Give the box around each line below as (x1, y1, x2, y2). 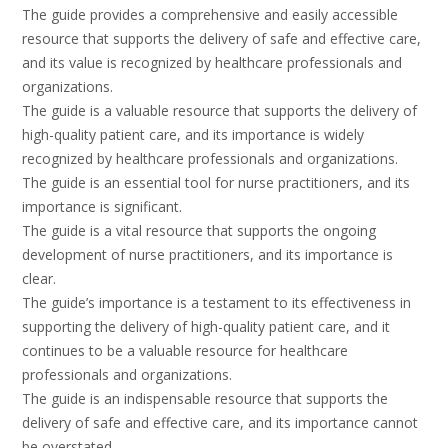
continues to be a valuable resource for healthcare (22, 341, 348, 361)
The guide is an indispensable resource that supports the (22, 389, 388, 409)
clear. (22, 269, 56, 289)
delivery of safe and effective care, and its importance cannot (22, 413, 418, 433)
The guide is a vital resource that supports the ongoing (22, 221, 376, 241)
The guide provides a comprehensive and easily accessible (22, 5, 398, 25)
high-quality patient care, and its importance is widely (22, 125, 364, 145)
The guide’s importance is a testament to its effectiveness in (22, 293, 411, 313)
